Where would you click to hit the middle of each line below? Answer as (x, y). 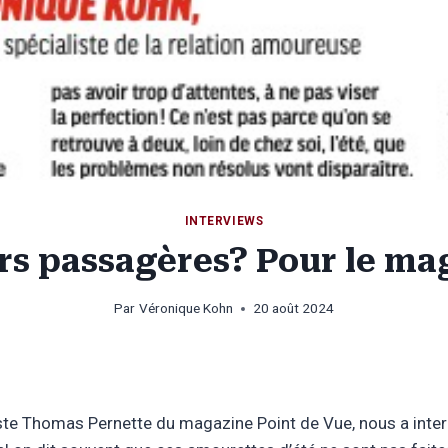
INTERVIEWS (224, 220)
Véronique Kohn (185, 308)
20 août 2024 (293, 308)
